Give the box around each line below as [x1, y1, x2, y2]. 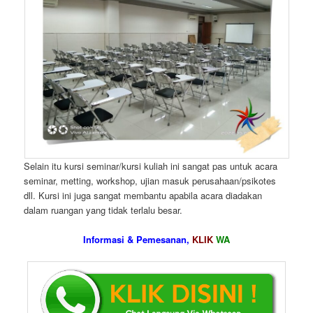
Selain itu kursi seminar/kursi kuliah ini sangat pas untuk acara [24, 159, 278, 173]
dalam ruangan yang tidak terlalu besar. [24, 203, 183, 217]
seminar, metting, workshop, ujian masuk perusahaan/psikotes [24, 173, 277, 187]
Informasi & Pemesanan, [83, 233, 192, 247]
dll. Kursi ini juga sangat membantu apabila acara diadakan [24, 188, 263, 202]
